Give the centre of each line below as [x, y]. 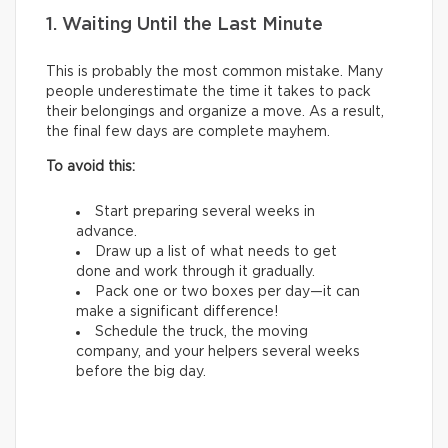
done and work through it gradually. [195, 272]
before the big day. [141, 372]
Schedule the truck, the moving [201, 332]
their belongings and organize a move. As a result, [215, 112]
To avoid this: [90, 167]
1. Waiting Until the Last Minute [184, 25]
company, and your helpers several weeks [218, 352]
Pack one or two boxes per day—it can [227, 292]
